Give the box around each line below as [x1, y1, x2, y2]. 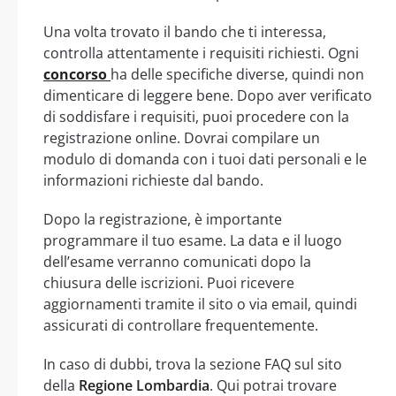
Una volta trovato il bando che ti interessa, [43, 21, 326, 42]
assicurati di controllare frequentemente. [43, 315, 318, 335]
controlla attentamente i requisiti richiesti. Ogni [43, 42, 359, 63]
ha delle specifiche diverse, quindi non [110, 64, 364, 84]
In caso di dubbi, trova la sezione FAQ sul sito [43, 354, 342, 374]
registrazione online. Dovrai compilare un [43, 127, 320, 148]
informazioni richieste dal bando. [43, 170, 263, 190]
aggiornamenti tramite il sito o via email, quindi [43, 293, 357, 314]
